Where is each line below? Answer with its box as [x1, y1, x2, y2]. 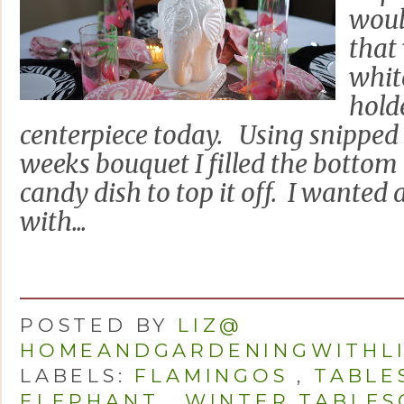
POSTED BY [20, 313, 179, 336]
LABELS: [20, 363, 135, 387]
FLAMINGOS [134, 363, 289, 387]
